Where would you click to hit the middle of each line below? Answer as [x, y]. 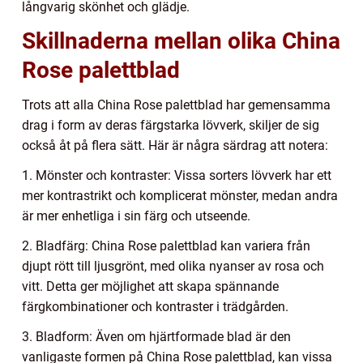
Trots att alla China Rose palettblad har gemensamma [176, 105]
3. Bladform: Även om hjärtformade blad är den [156, 337]
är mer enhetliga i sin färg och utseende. [136, 216]
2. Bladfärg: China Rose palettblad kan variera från [166, 246]
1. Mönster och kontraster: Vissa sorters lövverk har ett [177, 176]
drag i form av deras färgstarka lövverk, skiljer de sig [171, 126]
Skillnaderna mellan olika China [181, 41]
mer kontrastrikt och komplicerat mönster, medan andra [180, 196]
